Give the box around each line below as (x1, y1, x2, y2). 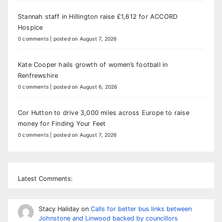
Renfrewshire (18, 72, 58, 80)
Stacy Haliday (38, 205, 79, 213)
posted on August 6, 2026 (53, 84, 117, 90)
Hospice (18, 24, 43, 32)
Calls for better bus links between (90, 205, 192, 213)
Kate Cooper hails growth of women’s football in (18, 61, 168, 69)
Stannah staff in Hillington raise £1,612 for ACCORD (18, 13, 178, 21)
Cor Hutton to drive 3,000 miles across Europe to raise (18, 109, 189, 117)
